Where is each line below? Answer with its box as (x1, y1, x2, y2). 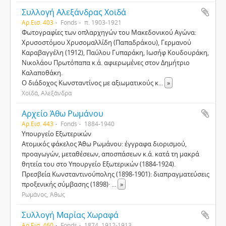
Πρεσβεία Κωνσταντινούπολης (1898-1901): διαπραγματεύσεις (22, 169, 209, 179)
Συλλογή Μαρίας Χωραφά (22, 209, 119, 220)
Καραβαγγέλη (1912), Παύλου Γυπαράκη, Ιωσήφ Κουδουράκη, (22, 48, 209, 57)
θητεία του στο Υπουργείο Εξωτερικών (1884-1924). (22, 159, 176, 168)
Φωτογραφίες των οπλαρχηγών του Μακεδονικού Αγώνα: (22, 28, 196, 37)
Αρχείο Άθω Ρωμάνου (22, 108, 103, 119)
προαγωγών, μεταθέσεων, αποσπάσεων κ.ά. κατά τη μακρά (22, 149, 199, 158)
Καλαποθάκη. (22, 68, 63, 77)
